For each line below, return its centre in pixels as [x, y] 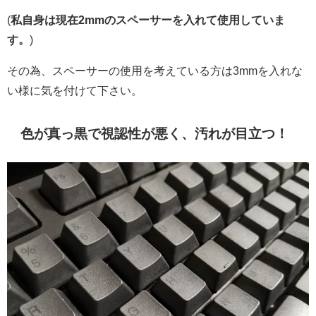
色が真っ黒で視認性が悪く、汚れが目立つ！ [155, 133]
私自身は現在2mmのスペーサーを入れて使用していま [148, 19]
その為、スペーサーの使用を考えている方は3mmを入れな [155, 70]
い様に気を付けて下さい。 [75, 90]
